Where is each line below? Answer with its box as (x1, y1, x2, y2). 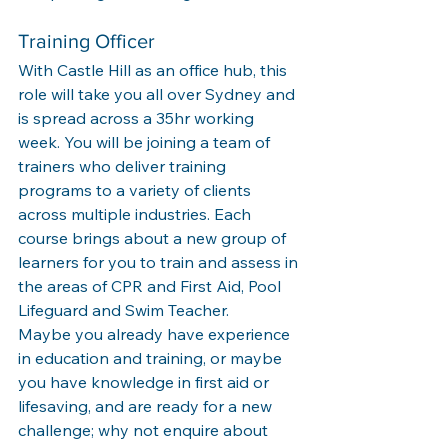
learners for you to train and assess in (18, 251, 302, 272)
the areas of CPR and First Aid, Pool (18, 275, 285, 296)
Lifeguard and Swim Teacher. (18, 299, 233, 320)
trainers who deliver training (18, 155, 230, 176)
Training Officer (18, 29, 155, 52)
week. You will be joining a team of (18, 131, 274, 152)
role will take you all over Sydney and (18, 83, 299, 104)
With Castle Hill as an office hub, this (18, 59, 291, 80)
